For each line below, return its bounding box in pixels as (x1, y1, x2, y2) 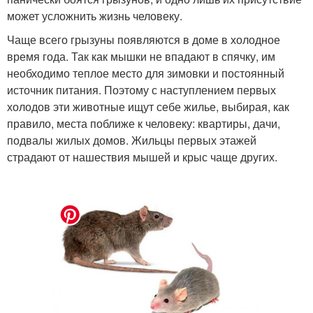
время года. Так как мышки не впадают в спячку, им (7, 48, 275, 64)
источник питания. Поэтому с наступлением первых (7, 81, 276, 98)
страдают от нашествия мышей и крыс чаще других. (7, 148, 277, 165)
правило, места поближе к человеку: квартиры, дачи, (7, 115, 280, 131)
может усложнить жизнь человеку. (7, 7, 182, 24)
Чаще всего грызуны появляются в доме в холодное (7, 31, 280, 48)
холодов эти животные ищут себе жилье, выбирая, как (7, 98, 289, 115)
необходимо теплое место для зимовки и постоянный (7, 64, 284, 81)
